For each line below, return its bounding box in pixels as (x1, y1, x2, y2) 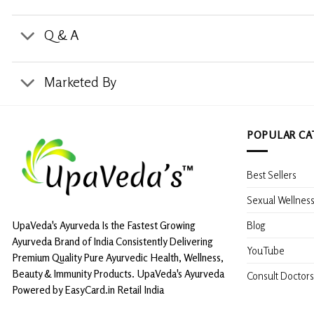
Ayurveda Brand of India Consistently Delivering (12, 234, 213, 247)
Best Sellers (247, 168, 296, 181)
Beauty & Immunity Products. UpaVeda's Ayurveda (12, 266, 224, 280)
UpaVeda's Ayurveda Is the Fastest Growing (12, 218, 196, 231)
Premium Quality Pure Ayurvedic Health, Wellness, (12, 250, 224, 264)
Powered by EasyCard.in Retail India (12, 282, 164, 296)
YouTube (247, 243, 285, 257)
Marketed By (44, 73, 116, 91)
